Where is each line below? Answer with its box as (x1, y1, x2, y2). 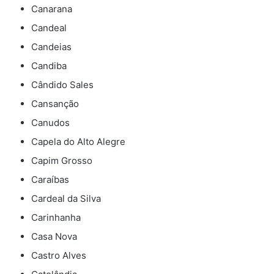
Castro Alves (31, 250, 86, 262)
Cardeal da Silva (31, 193, 101, 205)
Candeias (31, 41, 72, 53)
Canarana (31, 3, 72, 15)
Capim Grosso (31, 155, 92, 167)
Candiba (31, 60, 67, 72)
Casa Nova (31, 231, 77, 243)
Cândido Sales (31, 79, 94, 91)
